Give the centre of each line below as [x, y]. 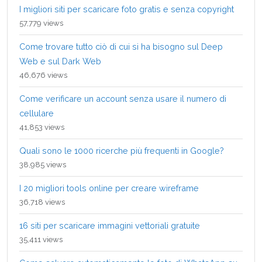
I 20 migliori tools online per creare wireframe [109, 188]
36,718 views [42, 202]
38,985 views [43, 164]
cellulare [37, 113]
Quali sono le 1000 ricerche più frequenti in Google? [122, 150]
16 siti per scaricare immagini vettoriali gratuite [110, 225]
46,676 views [43, 75]
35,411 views [41, 239]
